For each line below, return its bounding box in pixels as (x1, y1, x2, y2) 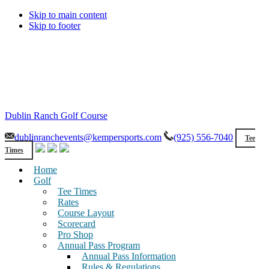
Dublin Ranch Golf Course (5, 110, 107, 121)
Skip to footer (29, 20, 80, 31)
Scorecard (58, 219, 95, 229)
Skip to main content (29, 10, 107, 20)
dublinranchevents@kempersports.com (14, 132, 162, 142)
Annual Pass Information (82, 251, 176, 261)
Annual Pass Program (58, 240, 140, 250)
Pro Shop (58, 229, 93, 240)
